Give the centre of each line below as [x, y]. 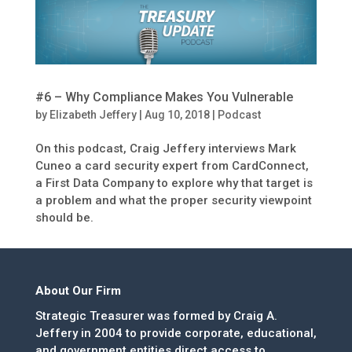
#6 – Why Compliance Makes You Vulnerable [164, 97]
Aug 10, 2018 [177, 114]
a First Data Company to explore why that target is [174, 183]
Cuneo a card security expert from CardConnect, [172, 165]
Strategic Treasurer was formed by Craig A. [156, 315]
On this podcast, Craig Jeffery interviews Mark [165, 148]
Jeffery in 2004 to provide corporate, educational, [176, 333]
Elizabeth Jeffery [93, 114]
